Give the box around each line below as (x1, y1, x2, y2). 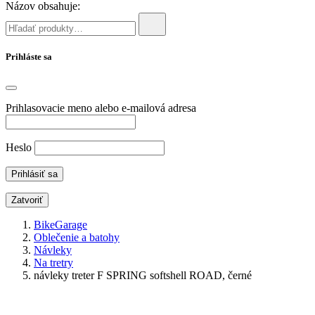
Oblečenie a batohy (34, 231, 120, 244)
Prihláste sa (6, 51, 52, 63)
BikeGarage (34, 219, 87, 231)
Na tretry (34, 257, 73, 269)
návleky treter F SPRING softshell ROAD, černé (34, 269, 252, 282)
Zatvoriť (11, 195, 43, 206)
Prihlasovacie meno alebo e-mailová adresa (6, 102, 196, 115)
